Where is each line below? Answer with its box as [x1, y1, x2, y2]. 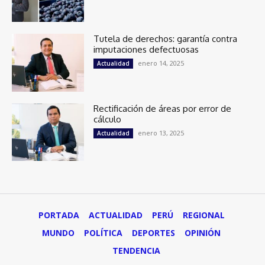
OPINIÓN [185, 227, 221, 239]
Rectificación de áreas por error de [93, 102, 232, 114]
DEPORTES [132, 227, 175, 239]
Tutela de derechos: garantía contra [93, 33, 238, 44]
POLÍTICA [84, 227, 122, 239]
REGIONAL [182, 209, 225, 221]
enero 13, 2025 [138, 128, 185, 137]
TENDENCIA [112, 245, 160, 257]
